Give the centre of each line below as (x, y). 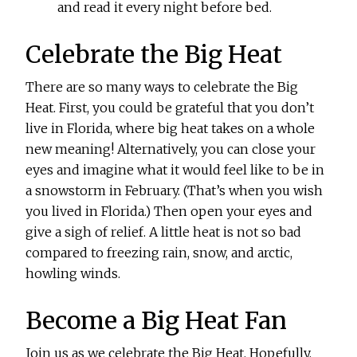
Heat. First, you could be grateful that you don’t (170, 108)
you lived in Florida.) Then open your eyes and (169, 212)
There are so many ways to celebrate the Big (162, 87)
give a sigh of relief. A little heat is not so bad (164, 232)
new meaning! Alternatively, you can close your (171, 149)
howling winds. (73, 274)
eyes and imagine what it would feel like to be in (175, 170)
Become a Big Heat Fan (157, 321)
